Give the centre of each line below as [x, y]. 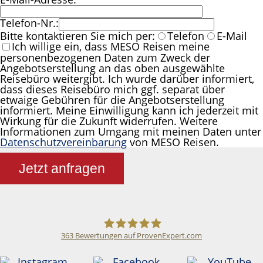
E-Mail [232, 36]
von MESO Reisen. [173, 142]
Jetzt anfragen [62, 168]
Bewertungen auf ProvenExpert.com [138, 235]
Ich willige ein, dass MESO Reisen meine [111, 47]
